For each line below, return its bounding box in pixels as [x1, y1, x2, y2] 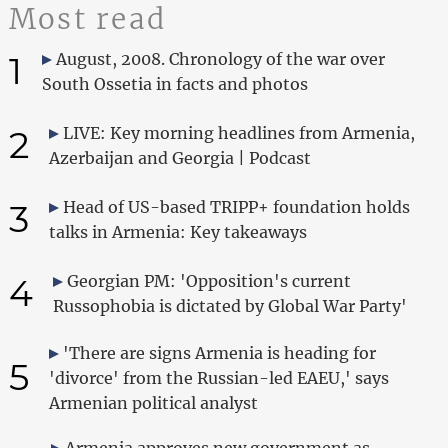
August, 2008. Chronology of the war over [55, 48, 385, 69]
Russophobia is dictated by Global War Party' [52, 295, 407, 316]
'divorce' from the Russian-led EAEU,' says [48, 367, 389, 388]
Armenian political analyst [48, 392, 258, 413]
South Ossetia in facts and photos [41, 73, 308, 94]
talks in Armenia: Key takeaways [48, 221, 307, 242]
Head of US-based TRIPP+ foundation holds [62, 196, 410, 217]
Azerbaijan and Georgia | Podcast [48, 147, 311, 168]
